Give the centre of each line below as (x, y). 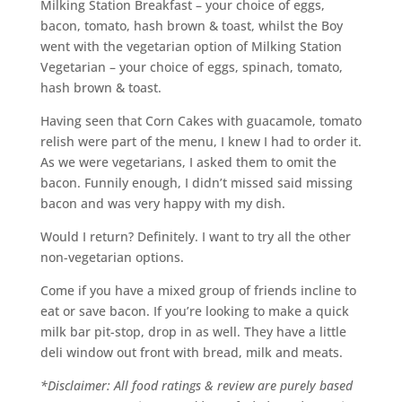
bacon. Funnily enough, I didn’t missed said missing (196, 183)
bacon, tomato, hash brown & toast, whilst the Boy (191, 26)
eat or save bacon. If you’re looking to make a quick (194, 311)
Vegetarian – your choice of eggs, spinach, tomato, (191, 67)
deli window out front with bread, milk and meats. (191, 353)
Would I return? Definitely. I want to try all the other (195, 237)
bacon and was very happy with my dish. (162, 204)
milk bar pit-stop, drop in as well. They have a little (193, 332)
